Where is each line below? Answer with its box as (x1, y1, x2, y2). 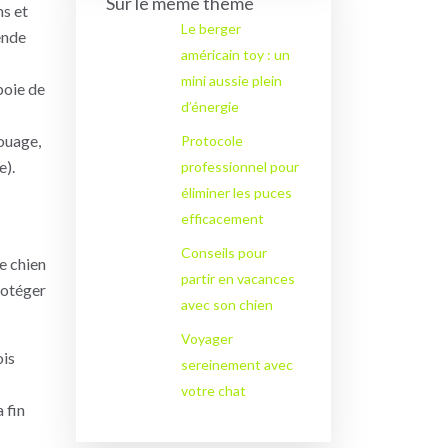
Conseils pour (180, 244, 267, 261)
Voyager (180, 330, 233, 347)
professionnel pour (180, 158, 299, 175)
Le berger (180, 20, 241, 37)
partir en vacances (180, 270, 295, 287)
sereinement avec (180, 356, 293, 373)
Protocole (180, 132, 243, 149)
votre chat (180, 382, 246, 399)
